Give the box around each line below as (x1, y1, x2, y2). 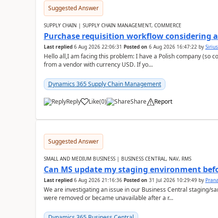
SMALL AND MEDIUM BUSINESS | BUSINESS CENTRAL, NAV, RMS (43, 155, 191, 162)
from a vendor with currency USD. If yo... (43, 60, 153, 69)
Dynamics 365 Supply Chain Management (48, 80, 161, 88)
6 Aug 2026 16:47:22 (148, 43, 197, 50)
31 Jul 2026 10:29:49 (148, 177, 197, 183)
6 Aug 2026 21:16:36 (73, 177, 122, 183)
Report (154, 97, 172, 106)
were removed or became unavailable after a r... (43, 194, 173, 202)
